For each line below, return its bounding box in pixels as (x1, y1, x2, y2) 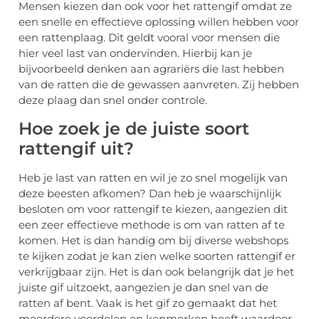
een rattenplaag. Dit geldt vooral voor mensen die (19, 31, 280, 45)
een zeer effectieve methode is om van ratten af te (19, 217, 285, 231)
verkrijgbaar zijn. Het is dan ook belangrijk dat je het (19, 264, 294, 278)
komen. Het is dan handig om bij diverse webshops (19, 233, 288, 247)
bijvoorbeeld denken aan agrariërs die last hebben (19, 62, 284, 76)
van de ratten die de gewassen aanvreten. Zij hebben (19, 78, 299, 92)
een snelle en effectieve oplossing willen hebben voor (19, 15, 299, 29)
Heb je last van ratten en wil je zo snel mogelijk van (19, 170, 288, 184)
